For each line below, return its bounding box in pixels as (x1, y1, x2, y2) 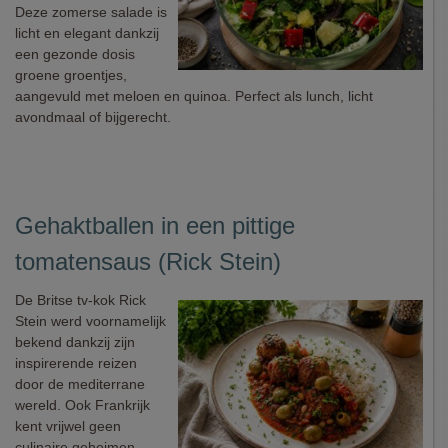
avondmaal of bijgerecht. (15, 109, 171, 125)
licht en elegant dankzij (15, 25, 159, 41)
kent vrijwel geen (15, 418, 121, 434)
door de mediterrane (15, 376, 145, 392)
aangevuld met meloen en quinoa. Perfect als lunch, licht (15, 88, 373, 104)
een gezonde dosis (15, 46, 135, 62)
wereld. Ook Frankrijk (15, 397, 150, 413)
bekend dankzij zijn (15, 334, 135, 350)
